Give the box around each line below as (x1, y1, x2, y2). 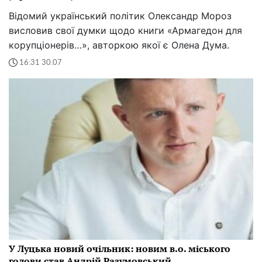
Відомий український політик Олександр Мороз (9, 10, 232, 22)
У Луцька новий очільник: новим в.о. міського (9, 242, 230, 256)
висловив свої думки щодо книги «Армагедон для (9, 25, 242, 37)
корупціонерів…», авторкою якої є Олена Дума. (9, 39, 229, 51)
